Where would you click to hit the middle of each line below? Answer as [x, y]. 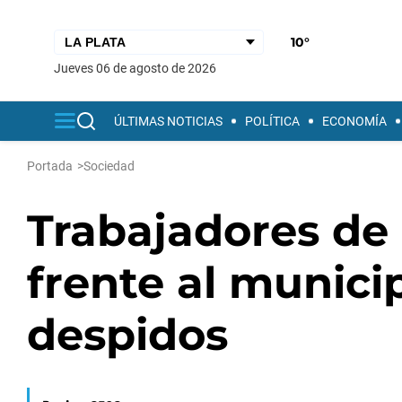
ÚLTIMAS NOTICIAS [168, 121]
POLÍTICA [272, 121]
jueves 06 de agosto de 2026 [139, 68]
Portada [50, 166]
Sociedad [109, 166]
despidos [127, 335]
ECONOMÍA [354, 121]
